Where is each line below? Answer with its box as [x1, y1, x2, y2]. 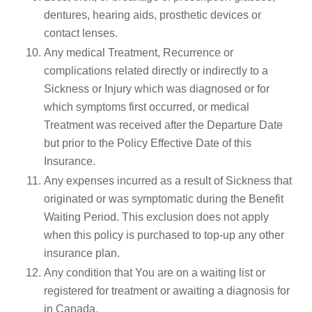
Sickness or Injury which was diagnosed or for [44, 82, 270, 95]
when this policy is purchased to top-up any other [44, 228, 284, 241]
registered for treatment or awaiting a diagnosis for [44, 284, 290, 297]
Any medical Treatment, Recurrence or [44, 46, 233, 58]
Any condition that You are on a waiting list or [44, 266, 265, 279]
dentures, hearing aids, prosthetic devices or [44, 8, 261, 21]
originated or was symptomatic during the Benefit [44, 192, 283, 205]
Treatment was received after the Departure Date [44, 118, 283, 131]
